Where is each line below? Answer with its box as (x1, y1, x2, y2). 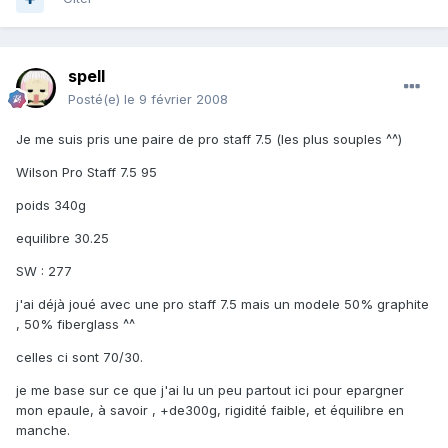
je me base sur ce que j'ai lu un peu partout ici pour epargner (16, 382, 404, 399)
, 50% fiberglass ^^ (16, 316, 135, 333)
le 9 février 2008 (124, 91, 228, 108)
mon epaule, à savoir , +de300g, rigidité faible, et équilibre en (16, 402, 404, 419)
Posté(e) (68, 91, 124, 108)
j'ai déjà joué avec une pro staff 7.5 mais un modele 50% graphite (16, 296, 429, 313)
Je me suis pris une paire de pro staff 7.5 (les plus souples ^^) (16, 131, 402, 148)
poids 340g (16, 197, 86, 214)
